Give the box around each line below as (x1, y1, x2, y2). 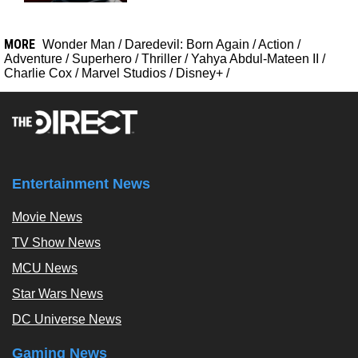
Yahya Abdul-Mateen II (191, 51, 319, 66)
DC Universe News (12, 312, 121, 326)
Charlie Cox (4, 66, 72, 80)
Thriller (141, 51, 181, 66)
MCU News (12, 261, 78, 275)
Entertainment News (12, 175, 150, 192)
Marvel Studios (82, 66, 166, 80)
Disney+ (176, 66, 223, 80)
